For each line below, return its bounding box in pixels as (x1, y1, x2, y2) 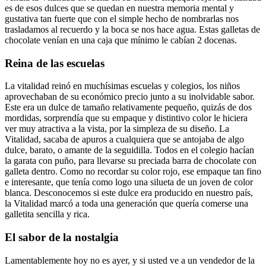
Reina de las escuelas (5, 56, 104, 69)
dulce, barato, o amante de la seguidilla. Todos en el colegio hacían (5, 145, 254, 156)
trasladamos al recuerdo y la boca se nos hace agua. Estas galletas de (5, 24, 260, 34)
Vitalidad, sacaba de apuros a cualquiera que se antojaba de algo (5, 134, 244, 145)
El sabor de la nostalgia (5, 230, 119, 243)
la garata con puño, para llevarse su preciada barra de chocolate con (5, 156, 256, 166)
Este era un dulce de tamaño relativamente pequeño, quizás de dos (5, 102, 252, 113)
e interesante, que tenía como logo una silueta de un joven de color (5, 177, 253, 188)
